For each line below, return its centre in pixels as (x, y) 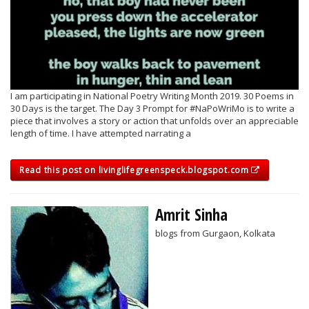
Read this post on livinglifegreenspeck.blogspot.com (136, 170)
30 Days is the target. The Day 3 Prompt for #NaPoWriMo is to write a (152, 108)
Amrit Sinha (191, 214)
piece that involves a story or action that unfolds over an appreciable (154, 120)
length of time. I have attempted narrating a (101, 133)
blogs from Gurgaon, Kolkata (215, 233)
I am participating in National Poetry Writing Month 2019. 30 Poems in (152, 96)
